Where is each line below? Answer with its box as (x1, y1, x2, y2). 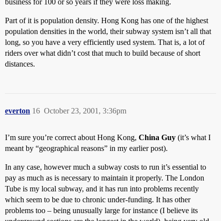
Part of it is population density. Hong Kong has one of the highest (5, 16, 208, 25)
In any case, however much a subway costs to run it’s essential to (5, 163, 206, 171)
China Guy (139, 133, 176, 142)
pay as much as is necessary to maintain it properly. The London (5, 174, 204, 182)
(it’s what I (176, 133, 211, 142)
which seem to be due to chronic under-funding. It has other (5, 195, 190, 204)
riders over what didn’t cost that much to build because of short (5, 49, 200, 57)
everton (5, 107, 30, 115)
